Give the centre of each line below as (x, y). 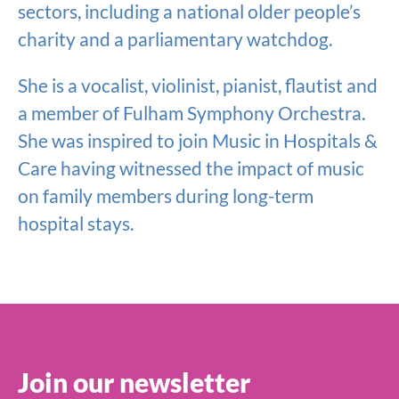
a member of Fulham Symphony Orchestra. (191, 113)
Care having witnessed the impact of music (191, 168)
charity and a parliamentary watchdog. (175, 39)
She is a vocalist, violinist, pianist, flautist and (198, 85)
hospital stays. (76, 224)
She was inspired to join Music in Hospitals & (198, 141)
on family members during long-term (166, 196)
